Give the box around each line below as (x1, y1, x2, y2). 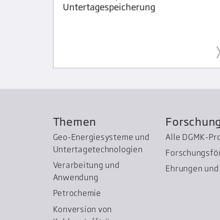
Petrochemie (53, 188, 101, 198)
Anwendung (53, 172, 99, 183)
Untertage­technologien (53, 144, 143, 154)
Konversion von (53, 204, 112, 215)
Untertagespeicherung (62, 1, 155, 12)
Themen (53, 114, 97, 128)
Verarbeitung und (53, 160, 120, 170)
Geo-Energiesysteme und (53, 132, 150, 142)
